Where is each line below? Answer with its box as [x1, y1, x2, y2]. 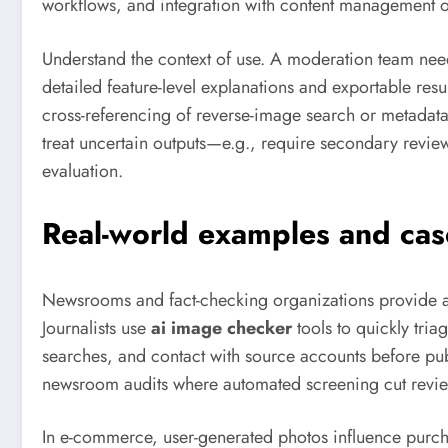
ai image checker [151, 314, 292, 341]
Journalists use [42, 314, 151, 341]
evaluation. [42, 157, 123, 184]
